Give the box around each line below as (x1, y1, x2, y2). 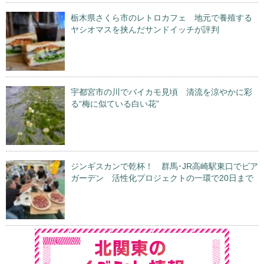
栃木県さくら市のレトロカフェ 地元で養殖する (71, 13, 252, 22)
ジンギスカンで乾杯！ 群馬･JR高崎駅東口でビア (71, 161, 258, 171)
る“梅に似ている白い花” (71, 99, 159, 108)
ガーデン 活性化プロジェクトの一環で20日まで (71, 173, 253, 183)
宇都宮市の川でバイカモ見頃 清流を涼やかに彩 (71, 87, 252, 97)
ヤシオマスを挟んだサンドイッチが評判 (71, 25, 219, 34)
